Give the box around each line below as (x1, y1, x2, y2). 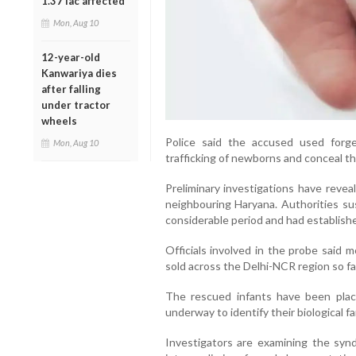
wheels (41, 114, 77, 127)
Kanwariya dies (41, 66, 117, 79)
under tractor (41, 98, 110, 111)
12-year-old (41, 50, 100, 64)
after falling (41, 82, 101, 95)
